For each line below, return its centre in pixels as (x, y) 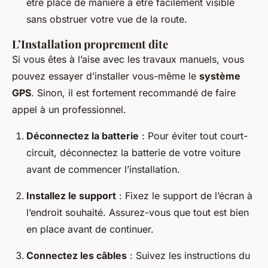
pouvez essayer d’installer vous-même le (106, 76)
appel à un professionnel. (69, 110)
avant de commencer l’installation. (103, 170)
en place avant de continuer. (90, 229)
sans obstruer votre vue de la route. (107, 19)
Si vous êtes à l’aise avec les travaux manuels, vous (128, 60)
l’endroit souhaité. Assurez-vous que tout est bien (138, 213)
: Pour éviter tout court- (193, 136)
